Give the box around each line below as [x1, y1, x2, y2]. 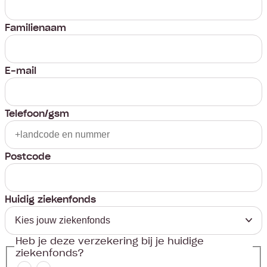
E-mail [5, 63, 36, 78]
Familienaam [5, 20, 66, 35]
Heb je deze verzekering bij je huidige [15, 233, 204, 249]
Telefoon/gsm [5, 105, 69, 121]
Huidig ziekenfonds [5, 191, 96, 207]
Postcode [5, 148, 51, 164]
